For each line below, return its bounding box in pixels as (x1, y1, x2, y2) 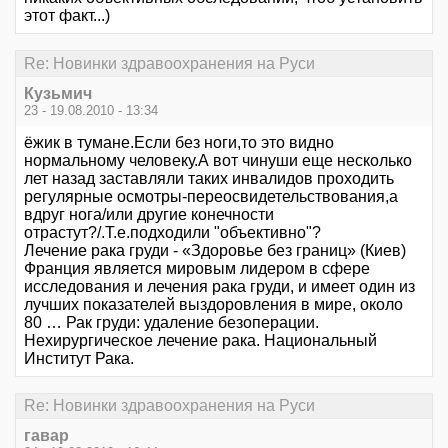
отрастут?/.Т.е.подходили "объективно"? (24, 223, 321, 241)
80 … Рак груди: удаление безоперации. (24, 313, 319, 331)
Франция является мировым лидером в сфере (24, 259, 370, 277)
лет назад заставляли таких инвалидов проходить (24, 169, 394, 187)
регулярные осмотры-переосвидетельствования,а (24, 187, 398, 205)
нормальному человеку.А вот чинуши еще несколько (24, 151, 412, 169)
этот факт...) (24, 7, 110, 25)
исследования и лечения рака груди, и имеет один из (24, 277, 415, 295)
